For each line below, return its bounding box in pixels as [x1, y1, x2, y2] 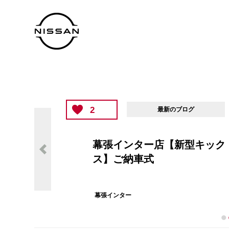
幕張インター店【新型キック [93, 139, 225, 150]
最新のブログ [157, 106, 194, 113]
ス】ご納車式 [93, 153, 154, 165]
